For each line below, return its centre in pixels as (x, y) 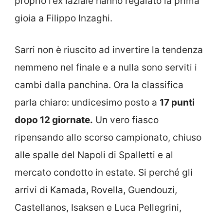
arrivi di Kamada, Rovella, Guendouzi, (96, 190)
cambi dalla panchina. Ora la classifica (99, 85)
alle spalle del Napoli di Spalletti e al (94, 155)
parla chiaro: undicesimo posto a (87, 102)
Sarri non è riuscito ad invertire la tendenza (109, 50)
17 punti (177, 102)
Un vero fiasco (126, 120)
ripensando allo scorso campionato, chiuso (108, 137)
